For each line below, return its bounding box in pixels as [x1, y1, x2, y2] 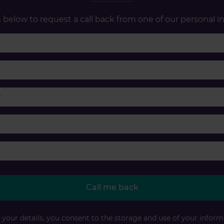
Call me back [85, 182, 138, 192]
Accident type [111, 141, 168, 151]
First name [111, 33, 154, 43]
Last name [111, 60, 153, 70]
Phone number [111, 87, 173, 97]
